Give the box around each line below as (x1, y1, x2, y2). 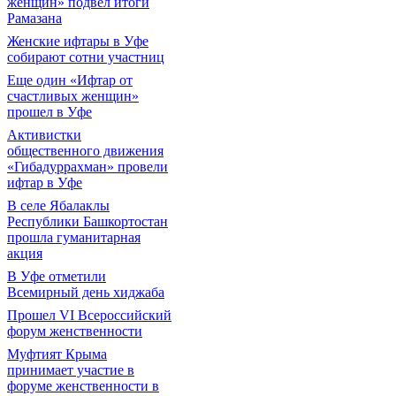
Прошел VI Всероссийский (7, 308, 171, 323)
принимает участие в (7, 362, 134, 377)
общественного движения (7, 143, 164, 158)
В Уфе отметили (7, 269, 106, 284)
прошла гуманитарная (7, 230, 141, 245)
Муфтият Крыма (7, 346, 107, 362)
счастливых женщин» (7, 88, 139, 103)
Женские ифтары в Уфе (7, 34, 148, 49)
